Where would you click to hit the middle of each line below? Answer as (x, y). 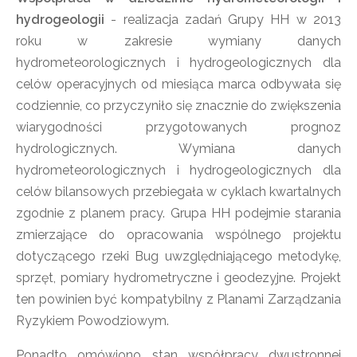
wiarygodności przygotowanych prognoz (178, 127)
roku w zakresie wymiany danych (178, 41)
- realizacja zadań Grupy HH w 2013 (223, 20)
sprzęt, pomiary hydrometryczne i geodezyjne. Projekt (178, 278)
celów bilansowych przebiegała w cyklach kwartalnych (178, 192)
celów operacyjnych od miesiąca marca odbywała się (178, 84)
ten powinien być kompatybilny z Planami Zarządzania (178, 299)
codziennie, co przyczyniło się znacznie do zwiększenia (178, 106)
